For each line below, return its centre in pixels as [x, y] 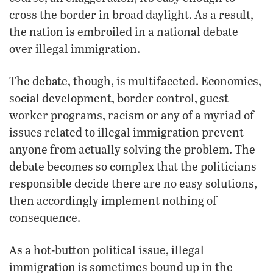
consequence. [45, 217]
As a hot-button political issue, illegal [107, 249]
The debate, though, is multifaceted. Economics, [135, 80]
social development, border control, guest [119, 97]
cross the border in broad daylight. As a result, [131, 14]
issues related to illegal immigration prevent [126, 132]
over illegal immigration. [75, 48]
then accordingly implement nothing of [113, 200]
